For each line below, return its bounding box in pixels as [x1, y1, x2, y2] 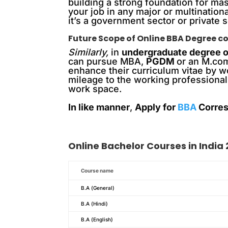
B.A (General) [81, 184, 115, 191]
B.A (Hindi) [81, 200, 108, 207]
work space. [68, 83, 122, 94]
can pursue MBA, [68, 56, 147, 67]
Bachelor [101, 139, 145, 152]
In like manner [68, 102, 130, 112]
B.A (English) [81, 216, 113, 222]
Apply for [135, 102, 178, 112]
